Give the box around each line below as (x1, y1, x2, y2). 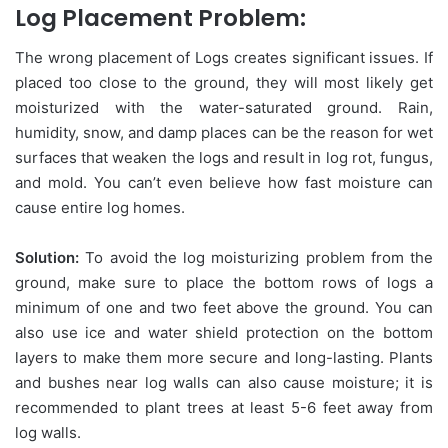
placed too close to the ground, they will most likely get (15, 73, 433, 93)
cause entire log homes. (15, 198, 185, 218)
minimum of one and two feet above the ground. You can (15, 298, 433, 318)
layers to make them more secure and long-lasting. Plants (15, 348, 433, 368)
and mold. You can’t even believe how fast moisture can (15, 173, 433, 193)
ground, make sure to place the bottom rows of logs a (15, 273, 433, 293)
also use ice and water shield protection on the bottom (15, 323, 433, 343)
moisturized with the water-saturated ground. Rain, (15, 98, 433, 118)
